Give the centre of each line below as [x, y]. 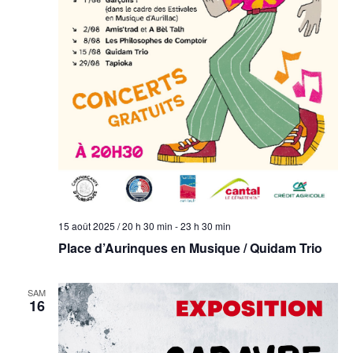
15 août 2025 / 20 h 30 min [115, 225]
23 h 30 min [205, 225]
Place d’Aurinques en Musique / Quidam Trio [190, 247]
